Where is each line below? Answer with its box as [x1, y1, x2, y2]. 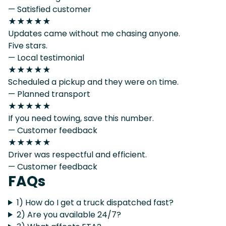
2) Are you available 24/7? [16, 208, 121, 220]
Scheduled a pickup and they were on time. [8, 76, 179, 88]
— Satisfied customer [8, 3, 91, 15]
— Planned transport [8, 88, 90, 100]
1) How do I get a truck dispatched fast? [16, 196, 174, 208]
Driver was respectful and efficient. [8, 148, 147, 160]
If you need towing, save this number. [8, 112, 154, 124]
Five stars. [8, 39, 47, 51]
